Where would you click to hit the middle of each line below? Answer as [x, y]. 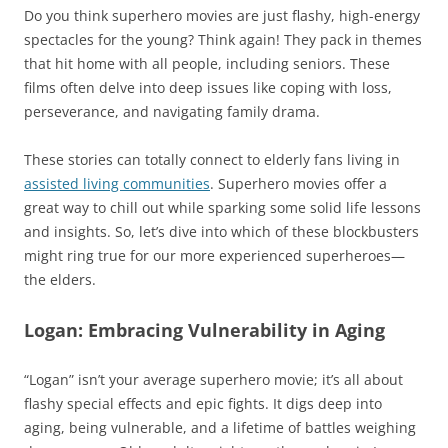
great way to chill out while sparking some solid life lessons [222, 208]
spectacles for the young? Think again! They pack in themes [223, 40]
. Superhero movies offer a [298, 184]
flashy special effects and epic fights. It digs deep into [203, 404]
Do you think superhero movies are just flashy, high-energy [222, 16]
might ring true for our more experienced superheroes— [214, 256]
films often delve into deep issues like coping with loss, [208, 88]
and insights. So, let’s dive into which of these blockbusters [221, 232]
